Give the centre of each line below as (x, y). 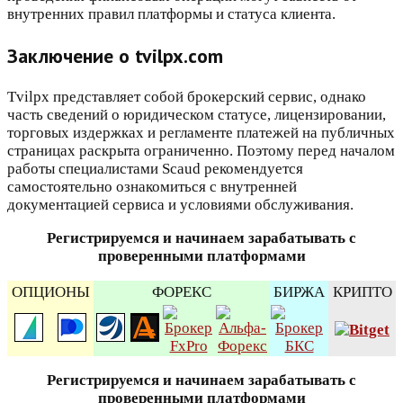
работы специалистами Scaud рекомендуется (155, 169)
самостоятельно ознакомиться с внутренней (152, 187)
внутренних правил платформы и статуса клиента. (171, 14)
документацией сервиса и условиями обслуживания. (180, 205)
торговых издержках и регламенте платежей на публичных (201, 133)
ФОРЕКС (182, 292)
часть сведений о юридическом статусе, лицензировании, (197, 115)
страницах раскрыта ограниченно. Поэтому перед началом (201, 151)
